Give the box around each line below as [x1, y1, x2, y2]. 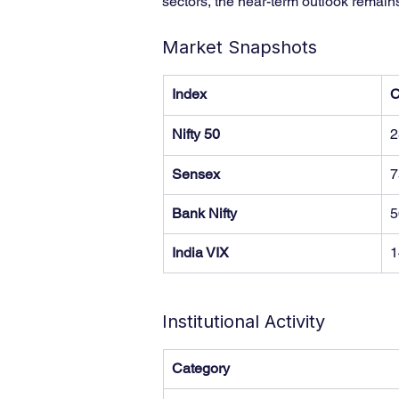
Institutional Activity [162, 311, 325, 332]
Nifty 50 [172, 126, 220, 142]
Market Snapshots [162, 37, 317, 58]
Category [172, 360, 230, 377]
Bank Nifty [172, 205, 237, 222]
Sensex [172, 166, 220, 183]
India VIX [172, 244, 229, 261]
